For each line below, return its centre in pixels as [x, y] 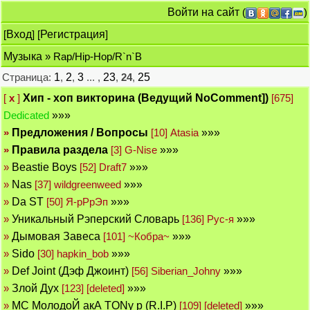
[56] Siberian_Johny [176, 271]
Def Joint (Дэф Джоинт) [70, 271]
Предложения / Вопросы [80, 133]
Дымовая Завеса [56, 236]
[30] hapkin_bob [73, 254]
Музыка [23, 56]
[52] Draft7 [103, 167]
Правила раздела [60, 150]
